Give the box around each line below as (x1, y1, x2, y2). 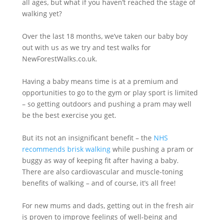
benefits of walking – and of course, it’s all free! (22, 178, 176, 188)
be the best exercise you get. (22, 110, 116, 120)
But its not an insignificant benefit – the (22, 133, 154, 142)
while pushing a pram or (112, 144, 193, 154)
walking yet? (22, 9, 62, 18)
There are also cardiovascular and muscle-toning (22, 167, 183, 176)
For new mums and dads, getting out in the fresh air (22, 201, 194, 210)
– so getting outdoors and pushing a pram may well (22, 99, 192, 109)
